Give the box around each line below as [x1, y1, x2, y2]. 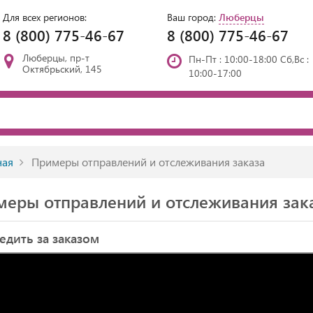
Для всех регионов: [3, 10, 87, 24]
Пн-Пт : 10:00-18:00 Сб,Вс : [189, 52, 309, 66]
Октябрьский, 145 [22, 62, 103, 75]
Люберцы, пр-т [22, 51, 90, 64]
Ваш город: [167, 10, 219, 24]
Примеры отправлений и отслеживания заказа [28, 154, 265, 169]
